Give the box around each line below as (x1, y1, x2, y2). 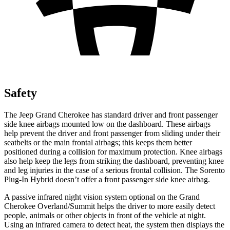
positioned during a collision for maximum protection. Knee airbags (4, 147, 222, 156)
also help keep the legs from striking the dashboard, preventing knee (4, 156, 224, 165)
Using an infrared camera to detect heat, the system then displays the (4, 220, 224, 229)
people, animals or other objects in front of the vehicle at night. (4, 210, 206, 220)
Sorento (200, 165, 225, 175)
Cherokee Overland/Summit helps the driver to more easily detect (4, 201, 215, 210)
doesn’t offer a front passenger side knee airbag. (53, 175, 210, 184)
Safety (4, 86, 37, 100)
